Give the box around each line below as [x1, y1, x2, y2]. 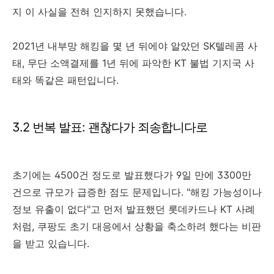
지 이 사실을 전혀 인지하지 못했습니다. [12, 6, 187, 18]
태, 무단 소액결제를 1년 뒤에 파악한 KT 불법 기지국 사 [12, 57, 254, 70]
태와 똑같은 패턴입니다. [12, 74, 119, 87]
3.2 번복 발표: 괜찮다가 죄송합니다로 [12, 120, 207, 135]
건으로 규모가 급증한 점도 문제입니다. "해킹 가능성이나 [12, 186, 262, 199]
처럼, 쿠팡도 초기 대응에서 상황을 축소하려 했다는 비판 [12, 220, 261, 233]
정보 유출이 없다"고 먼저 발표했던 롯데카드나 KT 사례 [12, 203, 255, 216]
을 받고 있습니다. [12, 237, 89, 250]
